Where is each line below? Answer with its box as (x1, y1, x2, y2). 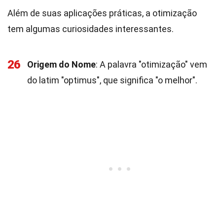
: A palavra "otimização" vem (96, 59, 207, 70)
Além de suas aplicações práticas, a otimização (7, 8, 197, 18)
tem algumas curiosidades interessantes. (7, 24, 174, 34)
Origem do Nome (27, 59, 96, 70)
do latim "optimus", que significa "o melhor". (27, 75, 197, 85)
